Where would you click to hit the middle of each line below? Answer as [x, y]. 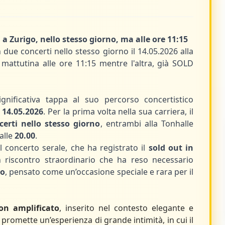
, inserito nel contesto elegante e [126, 208]
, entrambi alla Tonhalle [147, 124]
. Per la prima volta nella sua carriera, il [118, 111]
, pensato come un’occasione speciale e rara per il [99, 172]
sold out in [171, 148]
